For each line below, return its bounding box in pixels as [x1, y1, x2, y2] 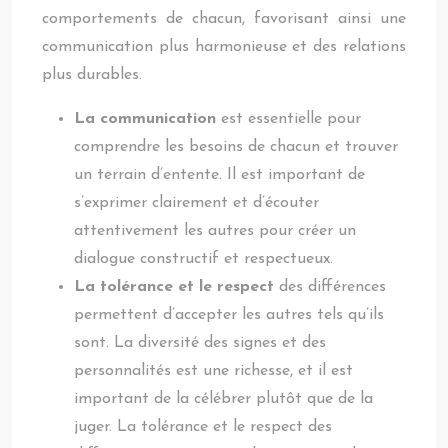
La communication [74, 111, 221, 127]
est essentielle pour [221, 111, 361, 127]
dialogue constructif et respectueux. [74, 251, 333, 267]
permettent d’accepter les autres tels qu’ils [74, 307, 384, 323]
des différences [279, 279, 386, 295]
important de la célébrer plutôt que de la [74, 391, 373, 407]
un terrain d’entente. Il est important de [74, 167, 365, 183]
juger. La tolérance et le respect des [74, 419, 332, 435]
